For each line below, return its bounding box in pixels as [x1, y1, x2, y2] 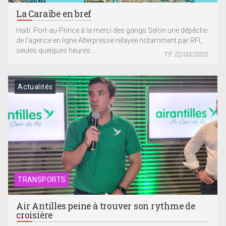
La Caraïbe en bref [16, 8, 92, 20]
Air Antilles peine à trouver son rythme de [16, 200, 195, 212]
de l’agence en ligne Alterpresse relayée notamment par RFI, [16, 36, 202, 45]
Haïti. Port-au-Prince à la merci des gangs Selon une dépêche [16, 26, 208, 35]
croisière [16, 209, 53, 221]
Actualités [18, 82, 53, 91]
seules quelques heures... [16, 46, 95, 55]
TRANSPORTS [18, 176, 66, 184]
